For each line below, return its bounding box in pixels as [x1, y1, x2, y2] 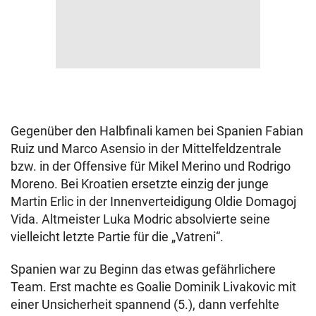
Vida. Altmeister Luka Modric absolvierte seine [11, 212, 270, 226]
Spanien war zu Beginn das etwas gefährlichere [11, 262, 276, 276]
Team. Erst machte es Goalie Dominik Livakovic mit [11, 279, 296, 294]
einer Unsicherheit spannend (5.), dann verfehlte [11, 297, 279, 312]
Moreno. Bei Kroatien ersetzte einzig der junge [11, 176, 269, 191]
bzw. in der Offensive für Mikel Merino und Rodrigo [11, 159, 291, 174]
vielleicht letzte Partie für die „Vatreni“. [11, 229, 224, 244]
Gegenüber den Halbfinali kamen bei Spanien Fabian [11, 123, 303, 138]
